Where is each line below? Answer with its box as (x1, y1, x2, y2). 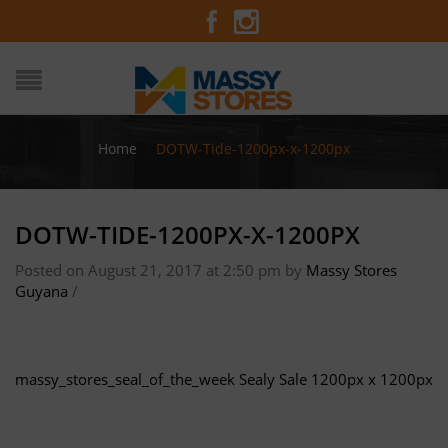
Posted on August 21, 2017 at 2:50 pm (15, 260, 285, 280)
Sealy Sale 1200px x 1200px (239, 369, 433, 389)
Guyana (15, 281, 68, 301)
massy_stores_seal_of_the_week (15, 369, 235, 389)
